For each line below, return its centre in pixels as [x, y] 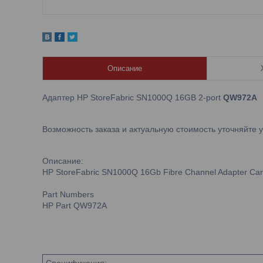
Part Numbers [68, 194]
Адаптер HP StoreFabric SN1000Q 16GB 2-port [133, 97]
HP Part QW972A [75, 205]
